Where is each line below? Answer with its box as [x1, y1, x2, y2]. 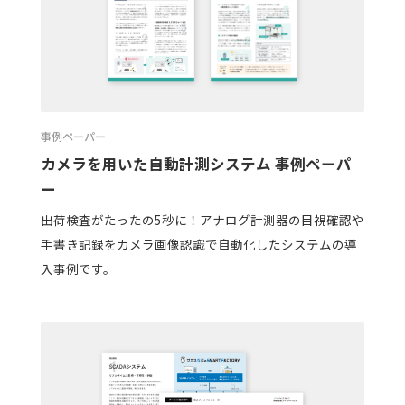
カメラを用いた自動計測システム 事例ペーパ [40, 152, 352, 174]
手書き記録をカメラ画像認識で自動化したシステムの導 [40, 235, 357, 254]
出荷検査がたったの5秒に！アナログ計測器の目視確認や [40, 211, 364, 230]
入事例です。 [40, 259, 116, 278]
